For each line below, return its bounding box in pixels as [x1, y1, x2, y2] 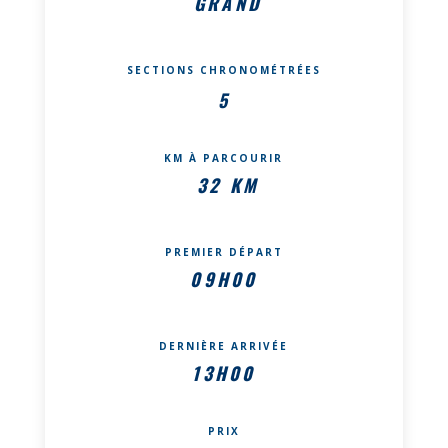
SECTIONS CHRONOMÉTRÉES [126, 62, 321, 77]
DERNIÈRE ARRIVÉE [159, 338, 289, 353]
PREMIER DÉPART [164, 244, 283, 259]
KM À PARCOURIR [164, 150, 284, 165]
